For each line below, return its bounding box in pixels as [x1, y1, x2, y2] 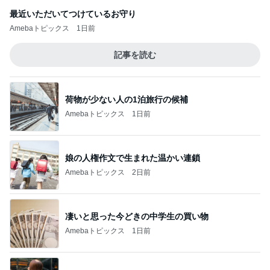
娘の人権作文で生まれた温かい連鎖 [65, 152, 200, 163]
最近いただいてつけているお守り [10, 9, 136, 19]
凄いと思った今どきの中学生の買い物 [65, 211, 209, 221]
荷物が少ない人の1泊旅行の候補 [65, 94, 188, 104]
